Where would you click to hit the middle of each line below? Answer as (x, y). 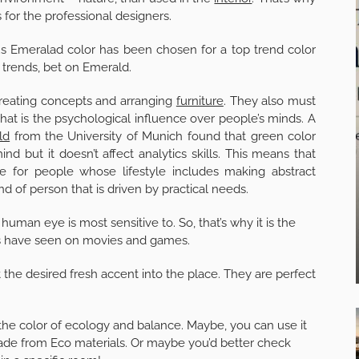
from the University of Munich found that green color (163, 136)
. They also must (270, 101)
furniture (200, 101)
